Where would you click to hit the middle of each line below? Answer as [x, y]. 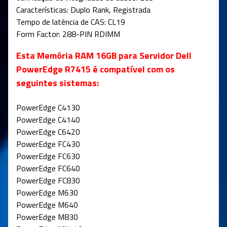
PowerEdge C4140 [48, 120]
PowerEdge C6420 [48, 132]
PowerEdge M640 [47, 205]
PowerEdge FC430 [48, 144]
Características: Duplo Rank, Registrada [83, 10]
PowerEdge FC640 [48, 168]
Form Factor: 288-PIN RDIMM [68, 34]
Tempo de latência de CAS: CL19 [71, 22]
